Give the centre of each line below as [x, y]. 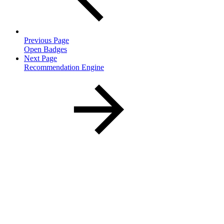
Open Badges [45, 49]
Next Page [40, 58]
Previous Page [46, 40]
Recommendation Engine [64, 67]
